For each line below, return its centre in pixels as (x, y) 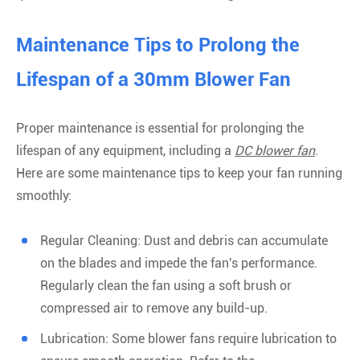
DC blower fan (275, 150)
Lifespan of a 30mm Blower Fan (153, 79)
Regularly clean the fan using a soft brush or (166, 285)
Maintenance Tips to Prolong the (158, 45)
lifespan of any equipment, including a (125, 150)
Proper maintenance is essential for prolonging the (160, 128)
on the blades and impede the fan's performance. (179, 263)
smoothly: (44, 195)
